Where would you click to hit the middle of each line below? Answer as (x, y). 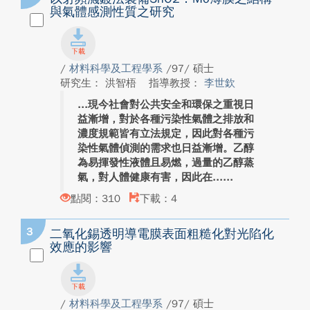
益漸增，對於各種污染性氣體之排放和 (166, 119)
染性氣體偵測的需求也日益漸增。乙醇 (166, 148)
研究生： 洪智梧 (100, 83)
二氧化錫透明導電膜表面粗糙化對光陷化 (162, 234)
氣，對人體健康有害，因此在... (150, 177)
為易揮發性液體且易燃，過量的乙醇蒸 (166, 163)
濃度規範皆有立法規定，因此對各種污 (166, 134)
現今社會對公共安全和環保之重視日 (171, 104)
